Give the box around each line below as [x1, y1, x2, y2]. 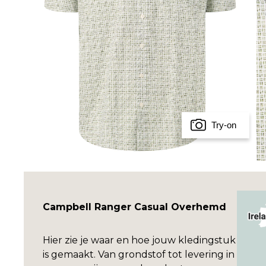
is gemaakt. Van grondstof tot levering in [43, 249, 235, 261]
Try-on [211, 120, 236, 131]
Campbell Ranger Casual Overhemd [43, 201, 226, 213]
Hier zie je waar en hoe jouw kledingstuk [43, 235, 236, 246]
